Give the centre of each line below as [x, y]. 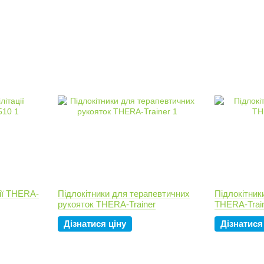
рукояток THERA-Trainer [107, 204]
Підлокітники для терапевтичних [124, 194]
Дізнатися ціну [95, 224]
